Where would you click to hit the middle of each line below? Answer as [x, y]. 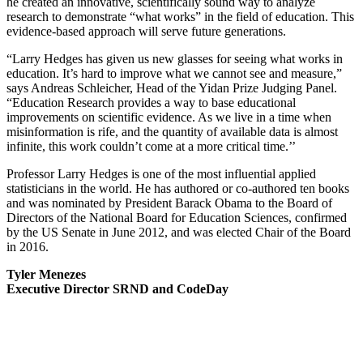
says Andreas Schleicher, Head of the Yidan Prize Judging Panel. [172, 88]
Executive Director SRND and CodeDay [117, 288]
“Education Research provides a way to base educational [151, 102]
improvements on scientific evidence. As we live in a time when [169, 117]
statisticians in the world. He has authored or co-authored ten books [178, 188]
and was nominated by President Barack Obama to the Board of [169, 203]
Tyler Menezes [46, 274]
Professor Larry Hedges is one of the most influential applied [161, 173]
